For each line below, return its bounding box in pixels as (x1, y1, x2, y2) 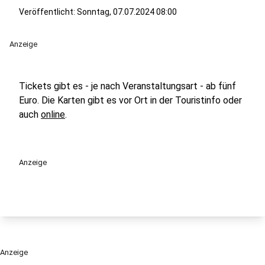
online (41, 109, 65, 120)
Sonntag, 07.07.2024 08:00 (77, 7, 177, 17)
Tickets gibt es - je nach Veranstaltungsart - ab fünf (19, 80, 236, 92)
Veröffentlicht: (19, 7, 77, 17)
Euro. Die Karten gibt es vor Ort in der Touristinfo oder (19, 95, 242, 106)
